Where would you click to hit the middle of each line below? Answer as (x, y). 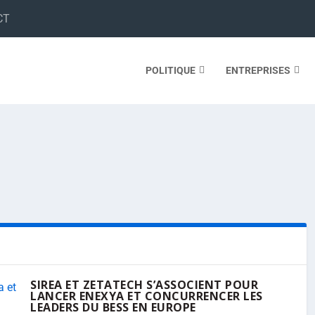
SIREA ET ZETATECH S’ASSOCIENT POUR (144, 285)
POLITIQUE (170, 70)
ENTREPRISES (258, 70)
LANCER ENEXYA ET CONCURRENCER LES (147, 296)
